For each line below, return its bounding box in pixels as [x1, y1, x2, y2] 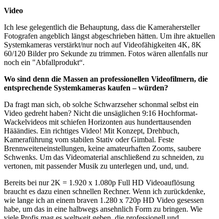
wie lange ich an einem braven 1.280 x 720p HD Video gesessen [4, 196, 204, 205]
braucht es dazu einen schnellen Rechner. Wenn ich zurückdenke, [4, 187, 205, 196]
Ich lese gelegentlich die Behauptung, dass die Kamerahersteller [4, 23, 200, 32]
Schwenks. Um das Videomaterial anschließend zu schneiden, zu [4, 153, 204, 162]
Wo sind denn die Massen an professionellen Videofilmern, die [4, 75, 208, 84]
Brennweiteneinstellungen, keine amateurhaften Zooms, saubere [4, 144, 201, 153]
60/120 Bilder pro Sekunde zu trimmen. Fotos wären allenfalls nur [4, 49, 208, 58]
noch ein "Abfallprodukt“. [4, 58, 85, 67]
